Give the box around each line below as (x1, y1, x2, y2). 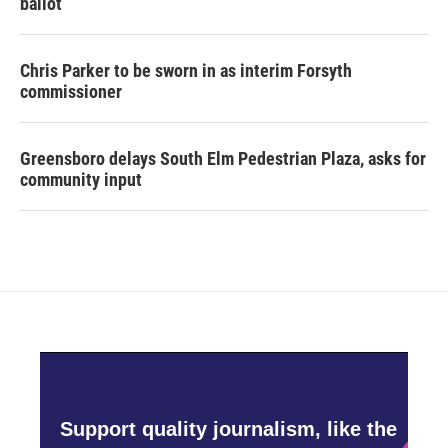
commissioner (20, 80, 122, 102)
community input (20, 168, 142, 190)
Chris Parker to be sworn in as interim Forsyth (20, 59, 352, 81)
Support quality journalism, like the (60, 418, 397, 441)
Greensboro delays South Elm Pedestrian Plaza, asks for (20, 147, 426, 169)
